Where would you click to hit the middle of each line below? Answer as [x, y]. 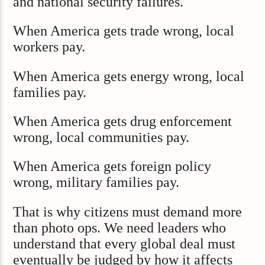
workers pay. [49, 47]
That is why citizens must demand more [128, 211]
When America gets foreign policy [112, 167]
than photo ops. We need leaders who [120, 227]
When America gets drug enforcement [123, 122]
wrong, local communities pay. [101, 138]
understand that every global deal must [125, 243]
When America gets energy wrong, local [129, 76]
